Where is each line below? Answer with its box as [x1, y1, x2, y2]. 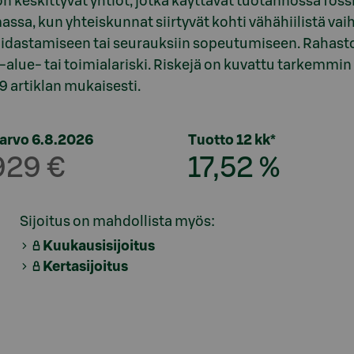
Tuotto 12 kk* [187, 133, 276, 147]
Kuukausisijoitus [43, 239, 155, 253]
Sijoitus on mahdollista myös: [20, 214, 215, 228]
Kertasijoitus [43, 259, 128, 273]
